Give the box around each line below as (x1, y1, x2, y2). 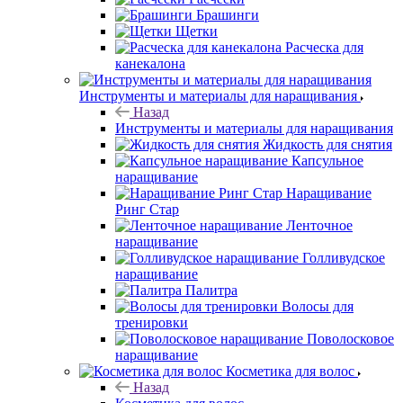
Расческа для (285, 39, 363, 55)
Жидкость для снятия (263, 136, 392, 152)
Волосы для (282, 298, 354, 314)
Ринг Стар (115, 201, 179, 217)
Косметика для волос (226, 363, 354, 379)
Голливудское (302, 249, 385, 265)
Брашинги (196, 6, 259, 22)
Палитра (185, 282, 237, 298)
